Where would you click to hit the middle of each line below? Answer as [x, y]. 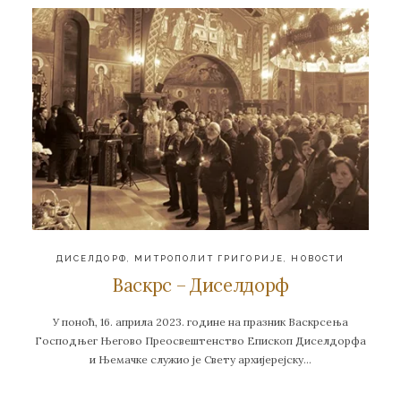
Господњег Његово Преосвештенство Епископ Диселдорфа [200, 340]
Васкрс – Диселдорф [200, 286]
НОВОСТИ [318, 258]
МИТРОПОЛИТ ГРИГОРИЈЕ [209, 258]
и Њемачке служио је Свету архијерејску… [200, 359]
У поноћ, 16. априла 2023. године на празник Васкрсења [200, 321]
